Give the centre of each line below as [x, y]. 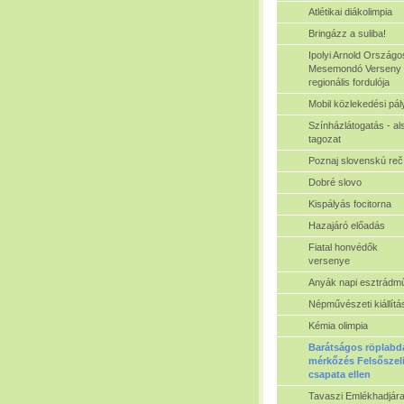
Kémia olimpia [338, 325]
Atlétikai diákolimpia [350, 11]
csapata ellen [340, 374]
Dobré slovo [335, 182]
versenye [329, 260]
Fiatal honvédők [343, 247]
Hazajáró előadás [347, 225]
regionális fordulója [349, 82]
